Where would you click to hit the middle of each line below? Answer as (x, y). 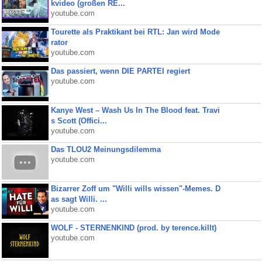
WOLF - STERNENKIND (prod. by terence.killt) (133, 228)
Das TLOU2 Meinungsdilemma (106, 149)
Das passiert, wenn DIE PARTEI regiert (120, 71)
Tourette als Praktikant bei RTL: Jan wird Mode (135, 32)
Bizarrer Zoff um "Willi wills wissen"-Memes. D (135, 189)
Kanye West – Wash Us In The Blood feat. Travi (135, 110)
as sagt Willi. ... (79, 199)
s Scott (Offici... (79, 121)
